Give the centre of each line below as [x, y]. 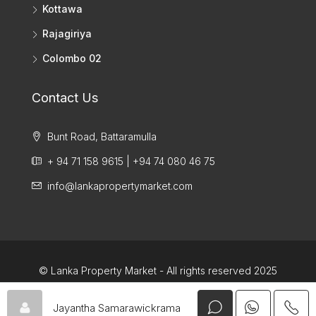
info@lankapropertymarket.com [120, 186]
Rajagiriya [67, 34]
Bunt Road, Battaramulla [101, 136]
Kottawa [62, 9]
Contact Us [65, 98]
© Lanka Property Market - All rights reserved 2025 [158, 271]
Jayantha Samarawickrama [117, 308]
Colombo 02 [72, 58]
